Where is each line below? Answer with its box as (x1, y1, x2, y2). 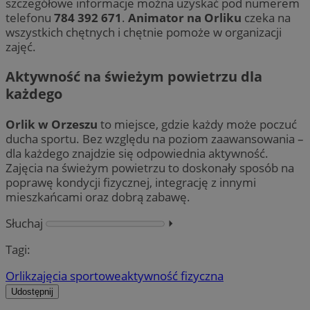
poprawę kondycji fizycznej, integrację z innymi (6, 174, 256, 190)
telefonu (6, 10, 54, 26)
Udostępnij (11, 286, 53, 297)
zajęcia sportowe (31, 267, 121, 284)
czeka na (241, 10, 291, 26)
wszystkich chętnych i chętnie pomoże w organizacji (6, 24, 282, 41)
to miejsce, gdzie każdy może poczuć (98, 116, 297, 132)
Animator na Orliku (128, 10, 241, 26)
